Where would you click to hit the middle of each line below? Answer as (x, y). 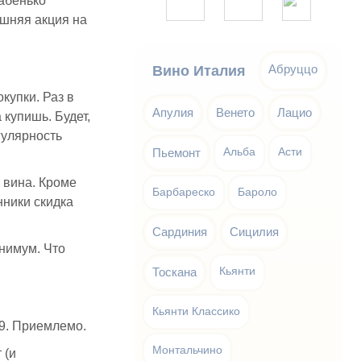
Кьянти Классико (197, 311)
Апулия (173, 112)
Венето (236, 112)
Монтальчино (188, 350)
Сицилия (255, 232)
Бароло (258, 192)
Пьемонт (177, 153)
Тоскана (175, 272)
